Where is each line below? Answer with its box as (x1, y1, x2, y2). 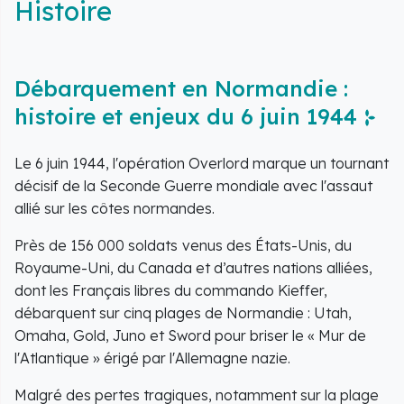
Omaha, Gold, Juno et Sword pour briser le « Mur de (14, 326, 366, 344)
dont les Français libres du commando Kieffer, (14, 280, 327, 299)
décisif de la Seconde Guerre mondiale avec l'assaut (14, 176, 372, 195)
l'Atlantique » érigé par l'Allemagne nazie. (14, 348, 290, 367)
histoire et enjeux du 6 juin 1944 (14, 102, 357, 130)
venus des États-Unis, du (182, 235, 352, 254)
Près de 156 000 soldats (14, 235, 178, 254)
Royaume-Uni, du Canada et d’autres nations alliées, (14, 258, 372, 277)
